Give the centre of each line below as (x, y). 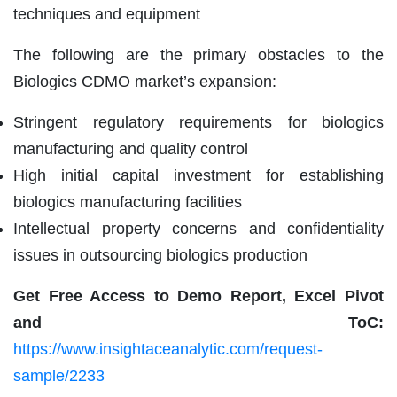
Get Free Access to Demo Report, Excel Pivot (198, 296)
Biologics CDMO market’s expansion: (145, 81)
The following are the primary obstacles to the (198, 54)
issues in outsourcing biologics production (160, 255)
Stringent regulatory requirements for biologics (198, 122)
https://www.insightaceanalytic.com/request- (168, 349)
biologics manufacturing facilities (128, 202)
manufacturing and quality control (131, 148)
